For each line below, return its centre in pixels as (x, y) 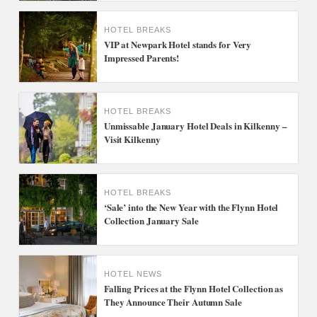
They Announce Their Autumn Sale (173, 302)
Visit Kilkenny (132, 139)
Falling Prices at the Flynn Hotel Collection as (194, 288)
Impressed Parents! (142, 58)
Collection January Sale (151, 220)
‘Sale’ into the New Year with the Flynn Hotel (191, 207)
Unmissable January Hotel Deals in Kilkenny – (195, 126)
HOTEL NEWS (133, 274)
